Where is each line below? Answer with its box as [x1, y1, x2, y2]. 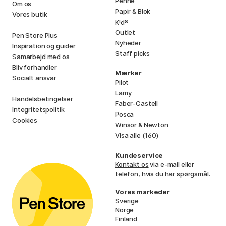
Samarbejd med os [12, 52, 70, 61]
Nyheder [115, 38, 141, 47]
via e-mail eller [148, 160, 195, 168]
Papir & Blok [115, 7, 151, 15]
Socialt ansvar [12, 73, 56, 82]
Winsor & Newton [115, 120, 168, 129]
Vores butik [12, 10, 47, 18]
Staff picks [115, 49, 150, 58]
